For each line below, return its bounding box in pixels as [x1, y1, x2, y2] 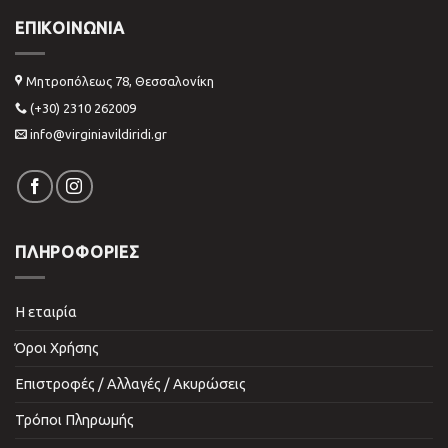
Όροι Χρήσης [15, 339, 99, 356]
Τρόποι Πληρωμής [15, 411, 134, 428]
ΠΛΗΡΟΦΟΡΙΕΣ [15, 243, 140, 262]
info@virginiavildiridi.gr [30, 127, 167, 142]
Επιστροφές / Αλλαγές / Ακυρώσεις [15, 375, 246, 392]
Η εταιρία [15, 303, 77, 320]
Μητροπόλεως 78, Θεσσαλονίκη [23, 74, 214, 89]
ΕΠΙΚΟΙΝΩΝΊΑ [15, 19, 125, 38]
